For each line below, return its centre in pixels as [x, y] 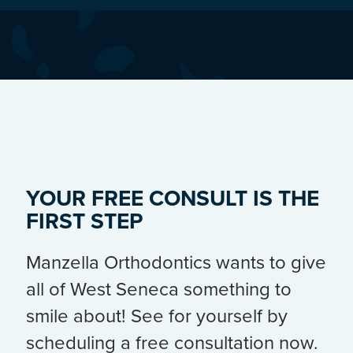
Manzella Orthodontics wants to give [176, 262]
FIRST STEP [84, 221]
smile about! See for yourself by [157, 315]
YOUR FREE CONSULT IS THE [173, 198]
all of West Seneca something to [159, 288]
